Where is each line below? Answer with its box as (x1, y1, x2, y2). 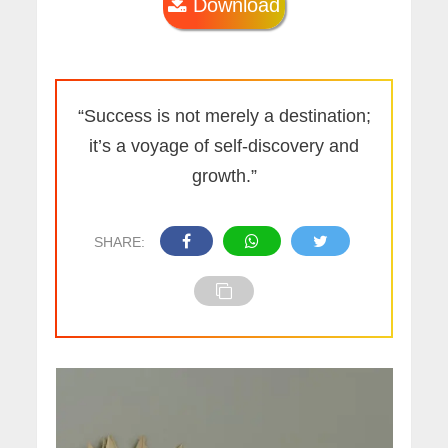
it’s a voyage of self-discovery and (89, 136, 359, 157)
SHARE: (93, 234, 145, 251)
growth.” (191, 166, 257, 187)
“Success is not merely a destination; (77, 106, 371, 127)
